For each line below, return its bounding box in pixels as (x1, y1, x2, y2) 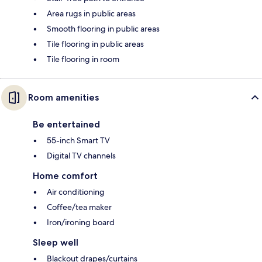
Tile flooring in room (47, 53, 119, 64)
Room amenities (28, 91, 99, 103)
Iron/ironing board (47, 216, 115, 227)
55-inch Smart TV (47, 135, 110, 146)
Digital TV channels (47, 150, 116, 161)
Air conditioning (47, 186, 105, 197)
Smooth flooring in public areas (47, 23, 160, 34)
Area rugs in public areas (47, 8, 136, 19)
